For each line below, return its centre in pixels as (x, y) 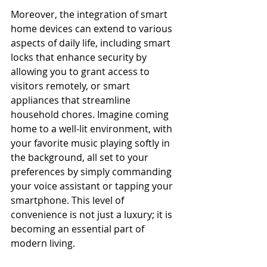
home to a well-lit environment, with (93, 129)
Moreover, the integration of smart (90, 14)
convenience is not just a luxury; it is (93, 215)
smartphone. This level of (69, 200)
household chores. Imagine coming (91, 114)
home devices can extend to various (93, 29)
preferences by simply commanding (92, 172)
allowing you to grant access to (81, 72)
